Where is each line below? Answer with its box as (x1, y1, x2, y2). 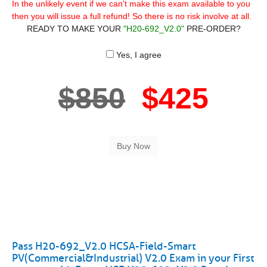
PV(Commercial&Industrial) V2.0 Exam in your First (12, 252, 254, 265)
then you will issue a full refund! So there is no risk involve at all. (12, 11, 252, 21)
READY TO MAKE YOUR (26, 24, 123, 33)
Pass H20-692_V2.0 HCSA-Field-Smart (12, 240, 195, 253)
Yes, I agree (113, 50, 162, 60)
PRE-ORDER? (184, 24, 241, 33)
